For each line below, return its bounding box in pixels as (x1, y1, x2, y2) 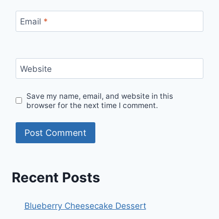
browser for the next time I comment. (26, 100, 158, 110)
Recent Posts (12, 169, 100, 186)
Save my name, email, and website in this (26, 91, 174, 101)
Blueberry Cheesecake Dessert (24, 201, 146, 211)
